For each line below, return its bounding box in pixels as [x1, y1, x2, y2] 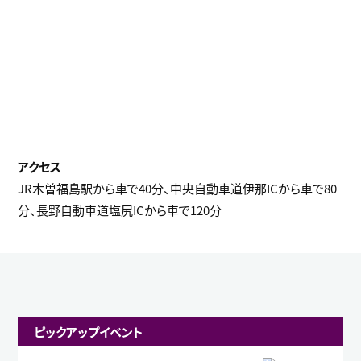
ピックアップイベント [34, 323, 144, 341]
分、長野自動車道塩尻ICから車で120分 [18, 201, 222, 219]
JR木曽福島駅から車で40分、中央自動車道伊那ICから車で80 [18, 180, 338, 197]
